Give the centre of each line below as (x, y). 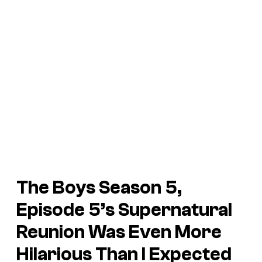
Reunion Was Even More (119, 232)
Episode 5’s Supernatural (124, 210)
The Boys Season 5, (99, 187)
